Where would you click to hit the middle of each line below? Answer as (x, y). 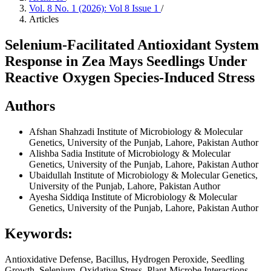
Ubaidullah (51, 175)
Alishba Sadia (57, 153)
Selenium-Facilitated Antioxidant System (132, 44)
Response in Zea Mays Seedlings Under (126, 61)
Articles (44, 19)
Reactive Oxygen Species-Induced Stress (130, 77)
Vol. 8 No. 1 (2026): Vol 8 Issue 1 (95, 8)
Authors (30, 106)
